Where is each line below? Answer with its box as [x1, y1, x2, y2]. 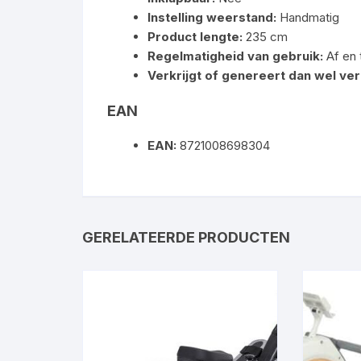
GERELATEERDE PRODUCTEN [82, 229, 290, 246]
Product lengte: [147, 29, 243, 44]
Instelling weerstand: [147, 10, 276, 25]
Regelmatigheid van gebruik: [147, 48, 323, 64]
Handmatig [276, 10, 339, 25]
